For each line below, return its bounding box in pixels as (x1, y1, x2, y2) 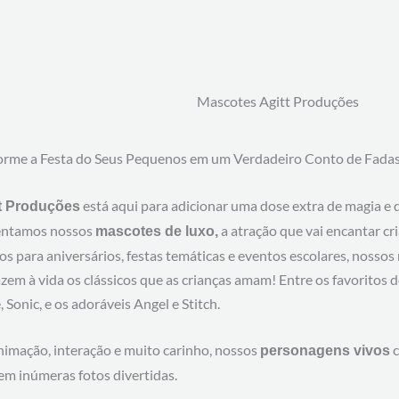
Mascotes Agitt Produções (196, 93, 359, 110)
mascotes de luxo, (94, 223, 218, 239)
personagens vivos (259, 343, 390, 359)
